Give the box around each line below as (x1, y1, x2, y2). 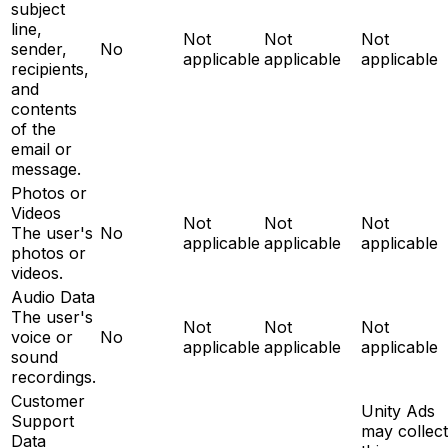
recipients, (11, 58, 89, 79)
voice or (11, 326, 73, 347)
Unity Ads (361, 400, 435, 421)
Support (11, 410, 74, 431)
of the (11, 118, 56, 139)
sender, (11, 38, 67, 59)
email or (11, 138, 72, 159)
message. (11, 158, 81, 179)
